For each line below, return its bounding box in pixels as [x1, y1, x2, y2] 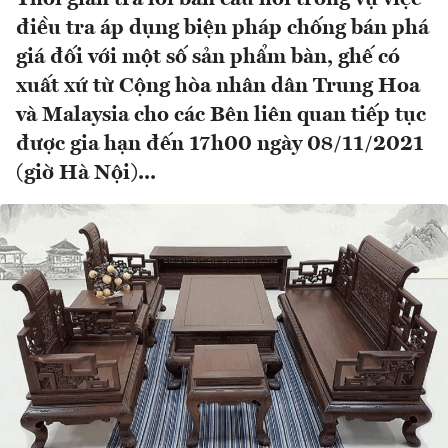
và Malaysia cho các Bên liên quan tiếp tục [16, 105, 426, 127]
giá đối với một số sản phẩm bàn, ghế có [16, 47, 400, 69]
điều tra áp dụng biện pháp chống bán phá [16, 18, 429, 40]
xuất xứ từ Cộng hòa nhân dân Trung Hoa [16, 76, 420, 98]
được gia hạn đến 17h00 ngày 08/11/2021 [16, 134, 424, 156]
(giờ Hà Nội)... [16, 163, 156, 185]
